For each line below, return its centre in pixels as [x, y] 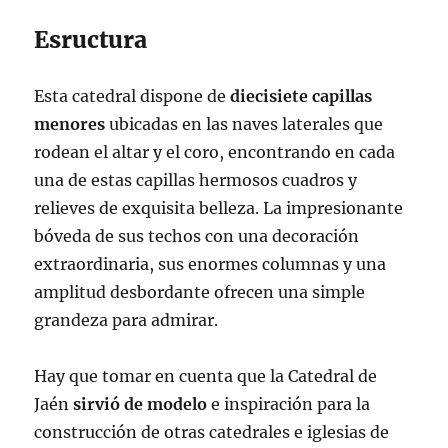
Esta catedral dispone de [132, 95]
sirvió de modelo [140, 403]
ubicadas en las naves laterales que [244, 123]
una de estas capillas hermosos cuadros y [196, 179]
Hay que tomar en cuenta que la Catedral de [206, 375]
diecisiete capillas [301, 95]
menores [70, 123]
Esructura [91, 39]
